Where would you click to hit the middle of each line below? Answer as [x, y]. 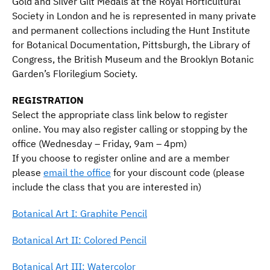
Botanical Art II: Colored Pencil [79, 240]
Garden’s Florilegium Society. [75, 73]
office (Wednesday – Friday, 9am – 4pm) [99, 143]
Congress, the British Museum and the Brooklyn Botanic [133, 59]
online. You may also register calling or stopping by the [130, 129]
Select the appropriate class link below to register [120, 114]
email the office [77, 172]
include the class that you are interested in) [107, 187]
